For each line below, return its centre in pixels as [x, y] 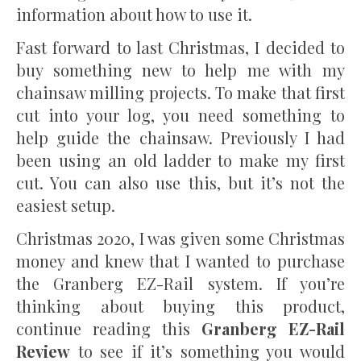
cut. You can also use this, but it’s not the [180, 183]
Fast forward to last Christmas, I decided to [180, 48]
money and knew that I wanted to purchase [180, 261]
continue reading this [109, 329]
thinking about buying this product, [180, 306]
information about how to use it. [134, 15]
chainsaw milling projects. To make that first [180, 93]
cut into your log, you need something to [180, 115]
